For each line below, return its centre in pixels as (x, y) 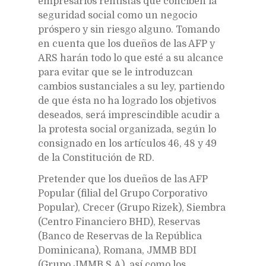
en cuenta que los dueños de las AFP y (126, 44)
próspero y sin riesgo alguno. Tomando (129, 29)
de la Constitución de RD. (96, 158)
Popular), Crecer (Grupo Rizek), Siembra (132, 208)
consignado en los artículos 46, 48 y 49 (127, 143)
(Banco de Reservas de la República (120, 236)
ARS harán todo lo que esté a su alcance (131, 58)
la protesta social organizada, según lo (127, 129)
